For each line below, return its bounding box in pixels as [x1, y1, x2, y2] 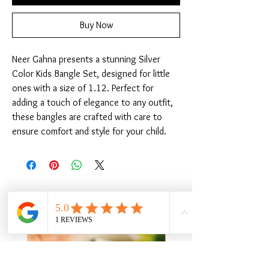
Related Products [46, 192, 147, 210]
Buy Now [79, 19, 113, 31]
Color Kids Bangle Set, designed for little [12, 68, 170, 80]
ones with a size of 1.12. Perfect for [12, 82, 154, 94]
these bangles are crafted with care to [12, 111, 162, 123]
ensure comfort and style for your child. [12, 125, 166, 138]
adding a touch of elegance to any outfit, [12, 97, 173, 109]
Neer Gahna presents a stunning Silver [12, 53, 160, 65]
